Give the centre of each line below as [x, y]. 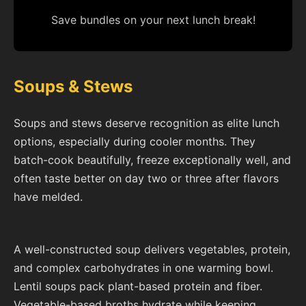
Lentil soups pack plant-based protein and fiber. [138, 286]
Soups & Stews [73, 87]
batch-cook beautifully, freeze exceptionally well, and [152, 160]
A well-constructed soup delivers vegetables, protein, [152, 249]
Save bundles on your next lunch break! [153, 20]
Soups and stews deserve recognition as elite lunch [147, 123]
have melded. [48, 197]
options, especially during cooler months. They [135, 142]
